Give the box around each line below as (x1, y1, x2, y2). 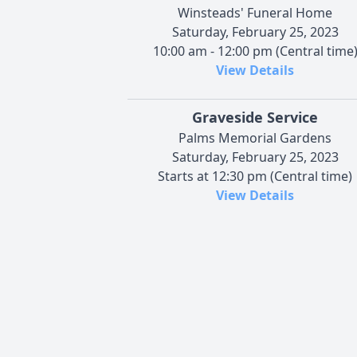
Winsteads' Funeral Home (178, 3, 332, 22)
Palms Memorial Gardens (178, 128, 331, 147)
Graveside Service (192, 107, 318, 127)
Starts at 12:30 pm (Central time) (158, 167, 352, 185)
